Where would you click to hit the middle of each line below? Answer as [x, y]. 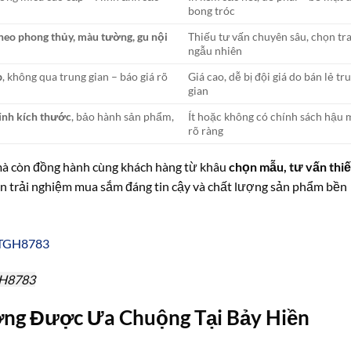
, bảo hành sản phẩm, [123, 116]
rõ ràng [206, 130]
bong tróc [212, 10]
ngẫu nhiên [215, 50]
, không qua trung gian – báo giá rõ [85, 76]
